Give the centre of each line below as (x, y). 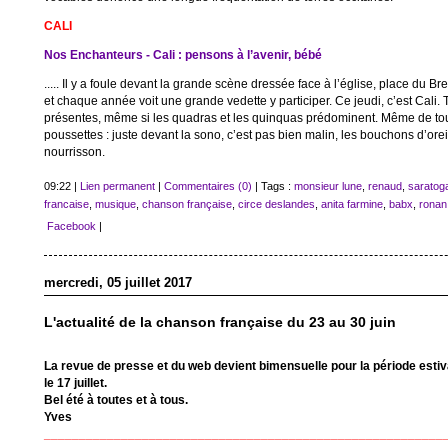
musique (115, 203)
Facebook (69, 225)
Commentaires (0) (207, 185)
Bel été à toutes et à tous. (115, 400)
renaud (384, 185)
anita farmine (351, 203)
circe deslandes (276, 203)
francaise (66, 203)
